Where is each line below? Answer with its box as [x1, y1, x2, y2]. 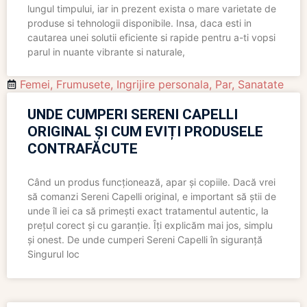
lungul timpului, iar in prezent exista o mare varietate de [27, 3, 276, 15]
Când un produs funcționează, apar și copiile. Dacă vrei [27, 176, 275, 188]
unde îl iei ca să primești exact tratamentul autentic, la [27, 205, 269, 217]
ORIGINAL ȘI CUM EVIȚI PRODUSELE [27, 123, 263, 140]
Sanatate [238, 77, 284, 92]
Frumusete [56, 77, 110, 92]
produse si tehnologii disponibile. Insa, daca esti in [27, 17, 251, 29]
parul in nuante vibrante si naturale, [27, 46, 185, 58]
